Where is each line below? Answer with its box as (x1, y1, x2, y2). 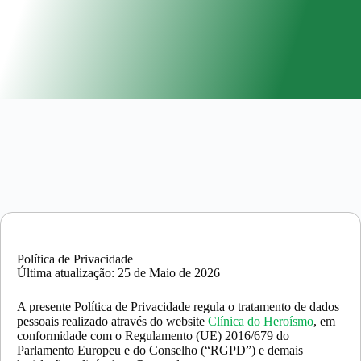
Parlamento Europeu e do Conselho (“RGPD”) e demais (17, 343, 303, 357)
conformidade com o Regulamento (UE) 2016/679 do (17, 329, 289, 342)
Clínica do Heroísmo (208, 314, 313, 328)
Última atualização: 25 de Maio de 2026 (17, 266, 220, 280)
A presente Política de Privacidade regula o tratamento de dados (17, 300, 339, 313)
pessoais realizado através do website (17, 314, 208, 328)
